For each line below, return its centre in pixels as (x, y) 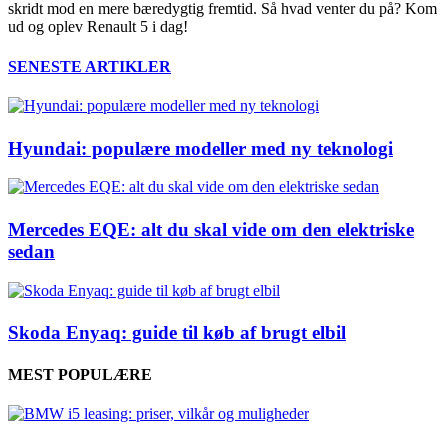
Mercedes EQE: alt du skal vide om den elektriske (211, 229)
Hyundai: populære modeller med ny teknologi (200, 148)
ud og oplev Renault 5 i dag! (98, 27)
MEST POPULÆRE (80, 374)
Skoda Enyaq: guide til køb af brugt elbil (177, 333)
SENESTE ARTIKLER (89, 66)
